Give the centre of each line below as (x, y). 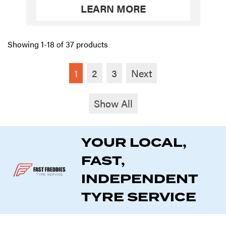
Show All (113, 103)
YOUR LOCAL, (134, 143)
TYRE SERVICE (139, 197)
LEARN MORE (113, 8)
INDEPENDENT (139, 179)
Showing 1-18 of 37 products (58, 44)
